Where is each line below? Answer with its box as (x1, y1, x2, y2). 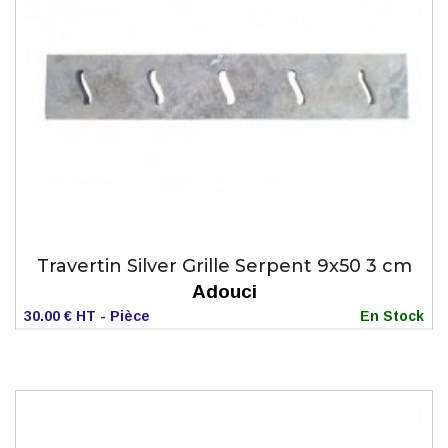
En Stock (360, 307, 424, 324)
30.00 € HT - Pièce (24, 307, 150, 324)
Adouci (191, 280, 257, 302)
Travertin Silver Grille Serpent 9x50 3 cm (36, 254, 412, 277)
